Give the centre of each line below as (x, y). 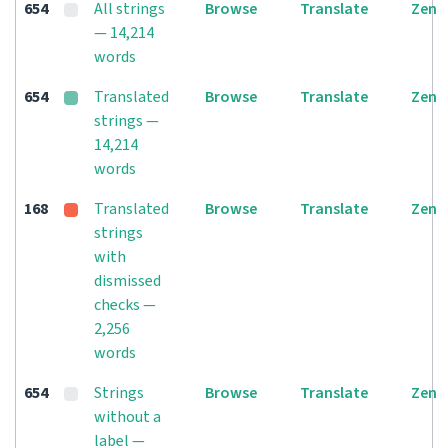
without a (127, 417)
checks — (125, 305)
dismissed (127, 281)
